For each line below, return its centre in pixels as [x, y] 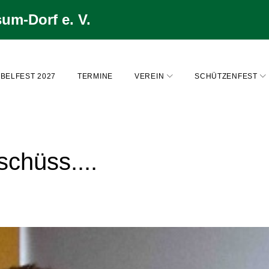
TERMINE [95, 76]
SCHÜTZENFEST [226, 76]
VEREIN [150, 76]
